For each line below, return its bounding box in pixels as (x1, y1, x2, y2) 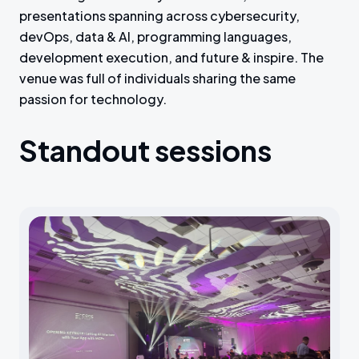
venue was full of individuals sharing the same (19, 69, 296, 87)
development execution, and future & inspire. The (19, 48, 324, 66)
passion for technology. (19, 90, 169, 107)
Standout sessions (19, 131, 272, 168)
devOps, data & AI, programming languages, (19, 27, 292, 45)
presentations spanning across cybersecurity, (19, 6, 300, 24)
